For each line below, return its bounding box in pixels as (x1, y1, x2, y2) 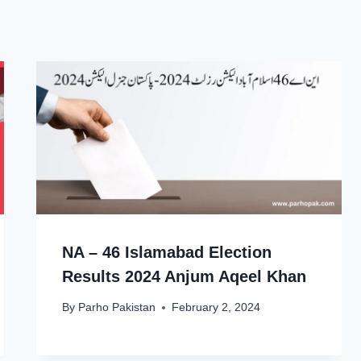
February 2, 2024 (171, 301, 260, 314)
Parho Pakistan (77, 301, 156, 314)
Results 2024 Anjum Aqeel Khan (62, 267, 307, 285)
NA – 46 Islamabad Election (62, 243, 272, 261)
